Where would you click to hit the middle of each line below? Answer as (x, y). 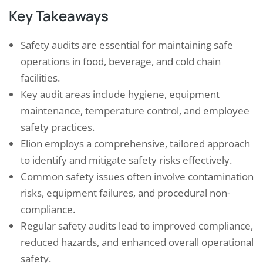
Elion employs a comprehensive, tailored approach (135, 144)
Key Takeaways (59, 16)
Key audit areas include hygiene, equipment (120, 95)
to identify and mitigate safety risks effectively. (126, 160)
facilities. (40, 78)
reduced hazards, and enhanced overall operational (137, 242)
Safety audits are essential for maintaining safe (127, 45)
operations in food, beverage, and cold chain (121, 62)
